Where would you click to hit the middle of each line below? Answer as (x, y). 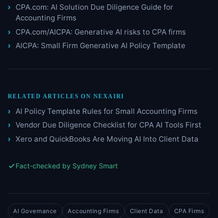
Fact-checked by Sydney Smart (67, 165)
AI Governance (35, 211)
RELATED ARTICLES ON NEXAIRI (66, 97)
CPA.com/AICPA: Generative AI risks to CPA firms (101, 32)
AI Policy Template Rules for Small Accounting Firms (107, 111)
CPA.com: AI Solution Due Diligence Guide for (94, 7)
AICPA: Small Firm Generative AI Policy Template (100, 46)
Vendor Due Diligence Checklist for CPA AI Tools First (109, 125)
